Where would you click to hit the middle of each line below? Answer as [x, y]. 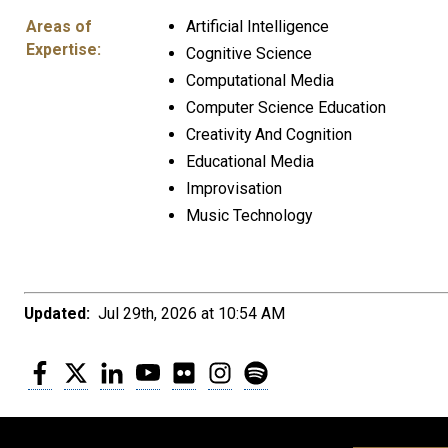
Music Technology [249, 215]
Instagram [265, 368]
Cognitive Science [249, 53]
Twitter [111, 368]
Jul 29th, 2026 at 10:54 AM [187, 314]
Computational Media [260, 80]
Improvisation [234, 188]
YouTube [189, 368]
